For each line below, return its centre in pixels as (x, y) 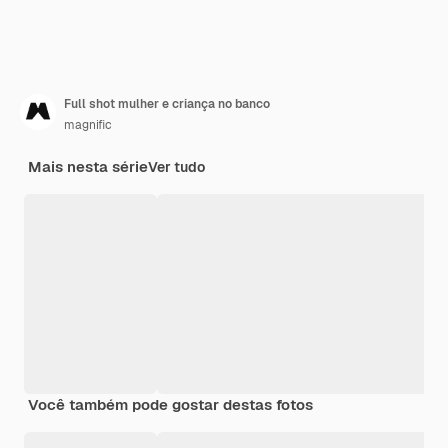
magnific (88, 124)
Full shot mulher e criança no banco (167, 103)
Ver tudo (176, 166)
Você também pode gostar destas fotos (170, 404)
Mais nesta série (88, 166)
